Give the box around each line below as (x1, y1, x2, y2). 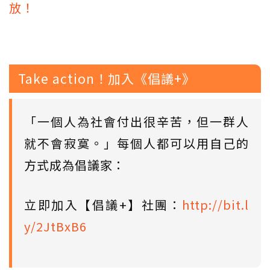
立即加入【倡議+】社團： (24, 196, 182, 214)
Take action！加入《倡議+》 (18, 69, 195, 88)
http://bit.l (182, 196, 249, 214)
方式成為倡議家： (24, 156, 125, 174)
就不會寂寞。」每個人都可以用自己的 (24, 134, 249, 152)
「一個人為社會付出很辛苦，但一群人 (24, 113, 249, 131)
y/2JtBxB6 (24, 218, 87, 236)
